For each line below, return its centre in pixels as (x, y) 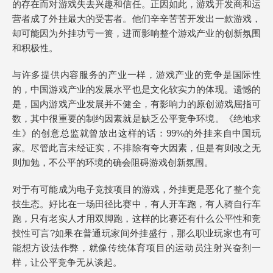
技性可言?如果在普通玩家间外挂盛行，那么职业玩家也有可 (136, 233)
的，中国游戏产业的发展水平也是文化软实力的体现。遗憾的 (136, 89)
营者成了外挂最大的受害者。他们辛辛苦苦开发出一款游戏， (136, 19)
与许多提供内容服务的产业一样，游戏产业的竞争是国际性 (136, 75)
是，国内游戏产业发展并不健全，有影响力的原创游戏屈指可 (136, 104)
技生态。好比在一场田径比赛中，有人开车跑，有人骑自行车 (136, 204)
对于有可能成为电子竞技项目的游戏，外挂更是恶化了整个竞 (136, 189)
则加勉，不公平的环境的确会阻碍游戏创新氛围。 (113, 162)
